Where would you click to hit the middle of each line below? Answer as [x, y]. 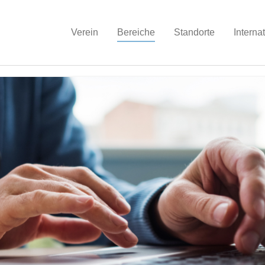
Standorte [194, 32]
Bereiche [136, 32]
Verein [85, 32]
